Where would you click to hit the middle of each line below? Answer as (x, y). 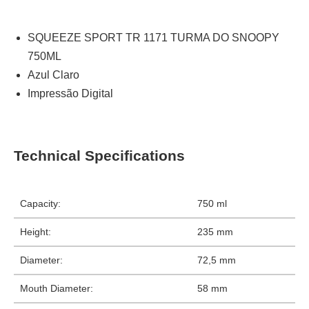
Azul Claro (53, 75)
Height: (36, 231)
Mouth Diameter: (57, 288)
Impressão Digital (70, 93)
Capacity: (40, 203)
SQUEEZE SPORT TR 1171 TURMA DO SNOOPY (153, 38)
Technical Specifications (99, 156)
